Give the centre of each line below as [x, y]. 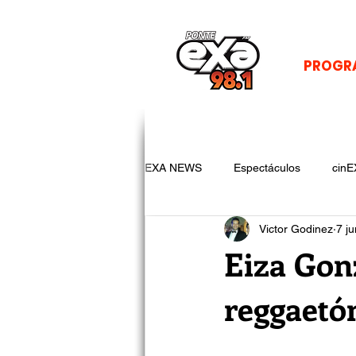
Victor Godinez [296, 228]
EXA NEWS [173, 167]
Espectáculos [267, 167]
